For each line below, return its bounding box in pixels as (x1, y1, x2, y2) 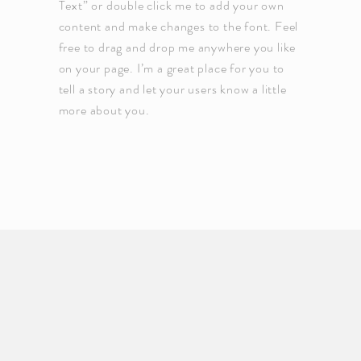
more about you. (58, 100, 150, 119)
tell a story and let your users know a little (58, 79, 287, 98)
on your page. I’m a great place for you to (58, 58, 285, 77)
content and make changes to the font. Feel (58, 16, 299, 35)
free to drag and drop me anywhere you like (58, 37, 297, 56)
